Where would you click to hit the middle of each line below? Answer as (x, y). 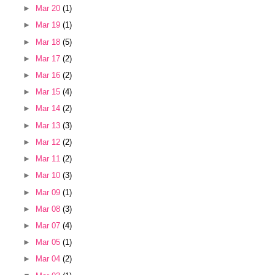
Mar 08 (49, 209)
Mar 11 (49, 159)
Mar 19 (49, 25)
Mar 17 (49, 58)
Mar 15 (49, 92)
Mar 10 (49, 176)
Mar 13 (49, 125)
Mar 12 (49, 142)
